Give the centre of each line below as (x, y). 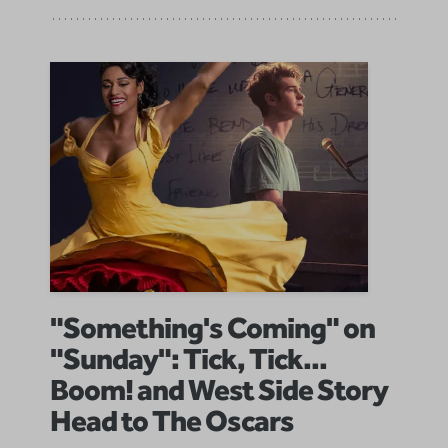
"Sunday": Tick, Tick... (188, 357)
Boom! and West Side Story (219, 388)
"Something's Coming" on (212, 326)
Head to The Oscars (172, 419)
